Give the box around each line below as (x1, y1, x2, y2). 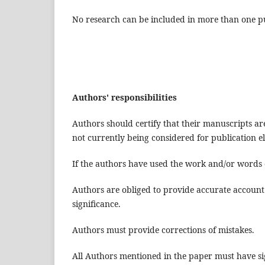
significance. (72, 198, 121, 210)
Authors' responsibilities (72, 92, 177, 104)
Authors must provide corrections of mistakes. (72, 224, 254, 236)
